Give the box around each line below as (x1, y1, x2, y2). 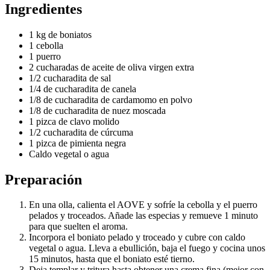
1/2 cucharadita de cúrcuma (29, 127, 133, 137)
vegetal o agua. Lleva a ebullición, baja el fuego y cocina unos (29, 243, 265, 254)
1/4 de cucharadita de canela (29, 83, 136, 94)
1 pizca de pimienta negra (29, 137, 126, 148)
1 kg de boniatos (29, 29, 92, 40)
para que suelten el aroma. (29, 221, 128, 232)
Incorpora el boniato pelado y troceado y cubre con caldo (29, 232, 245, 243)
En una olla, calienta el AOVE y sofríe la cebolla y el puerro (29, 199, 257, 210)
